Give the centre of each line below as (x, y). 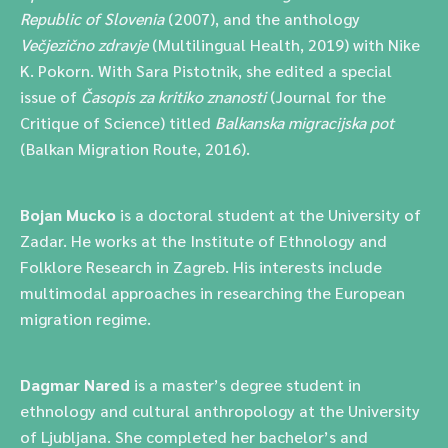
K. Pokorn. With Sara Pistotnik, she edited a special (206, 70)
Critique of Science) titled (117, 122)
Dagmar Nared (75, 384)
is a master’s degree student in (245, 384)
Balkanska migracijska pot (304, 122)
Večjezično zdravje (84, 44)
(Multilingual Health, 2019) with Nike (284, 44)
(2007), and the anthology (262, 18)
